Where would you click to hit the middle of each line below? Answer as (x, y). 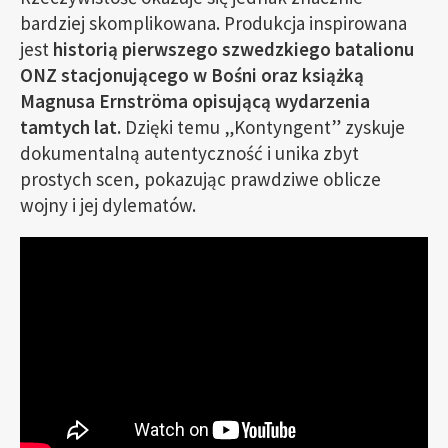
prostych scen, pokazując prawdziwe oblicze (200, 179)
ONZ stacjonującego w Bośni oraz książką (192, 75)
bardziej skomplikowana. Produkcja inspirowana (213, 23)
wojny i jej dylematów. (108, 205)
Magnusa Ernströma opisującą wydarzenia (195, 101)
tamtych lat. (70, 127)
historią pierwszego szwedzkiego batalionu (231, 49)
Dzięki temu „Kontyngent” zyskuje (263, 127)
